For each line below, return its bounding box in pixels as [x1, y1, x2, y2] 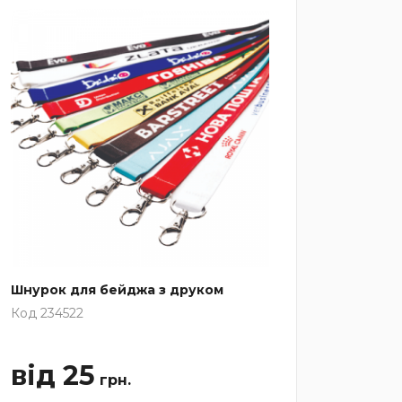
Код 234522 [10, 304, 83, 321]
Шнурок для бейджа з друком [10, 281, 223, 298]
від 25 [10, 358, 95, 392]
